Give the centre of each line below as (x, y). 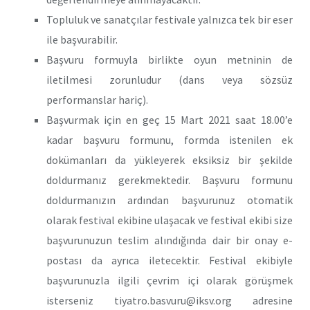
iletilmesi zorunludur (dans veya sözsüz (170, 79)
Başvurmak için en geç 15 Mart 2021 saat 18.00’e (170, 119)
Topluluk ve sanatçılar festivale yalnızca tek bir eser (170, 19)
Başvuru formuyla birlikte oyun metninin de (170, 59)
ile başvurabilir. (82, 39)
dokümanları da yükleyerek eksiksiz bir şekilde (170, 159)
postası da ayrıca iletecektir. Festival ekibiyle (170, 260)
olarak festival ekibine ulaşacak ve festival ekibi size (170, 220)
